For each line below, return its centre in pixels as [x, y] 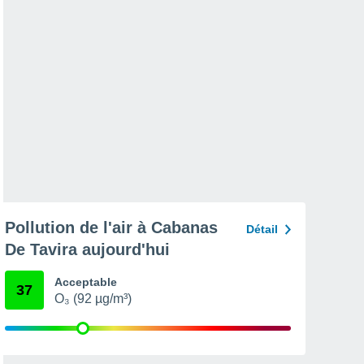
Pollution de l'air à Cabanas [111, 227]
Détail [262, 229]
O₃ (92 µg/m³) [93, 299]
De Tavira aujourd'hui [87, 249]
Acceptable [86, 282]
